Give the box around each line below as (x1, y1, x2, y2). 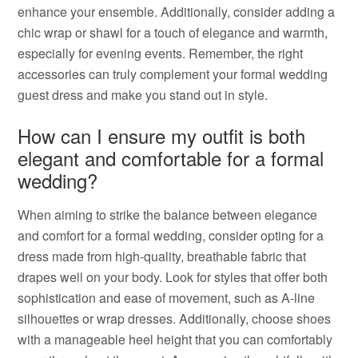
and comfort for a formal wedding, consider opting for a (18, 226, 324, 245)
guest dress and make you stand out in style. (18, 86, 268, 104)
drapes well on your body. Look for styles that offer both (18, 268, 328, 286)
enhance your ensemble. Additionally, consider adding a (18, 2, 336, 21)
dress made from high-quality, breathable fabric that (18, 247, 307, 265)
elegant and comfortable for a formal (18, 144, 324, 172)
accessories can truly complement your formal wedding (18, 65, 328, 83)
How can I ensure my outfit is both (18, 121, 306, 149)
